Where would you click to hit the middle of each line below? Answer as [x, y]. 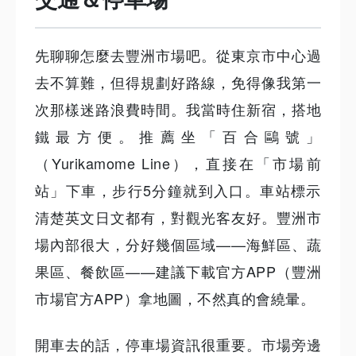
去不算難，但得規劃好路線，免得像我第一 [178, 82]
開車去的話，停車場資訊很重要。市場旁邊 [178, 344]
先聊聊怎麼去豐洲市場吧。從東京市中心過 [178, 55]
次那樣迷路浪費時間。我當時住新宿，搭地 [178, 109]
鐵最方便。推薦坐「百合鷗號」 [178, 136]
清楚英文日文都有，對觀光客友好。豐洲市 [178, 217]
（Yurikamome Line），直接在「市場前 [178, 163]
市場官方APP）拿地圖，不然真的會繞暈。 [175, 298]
